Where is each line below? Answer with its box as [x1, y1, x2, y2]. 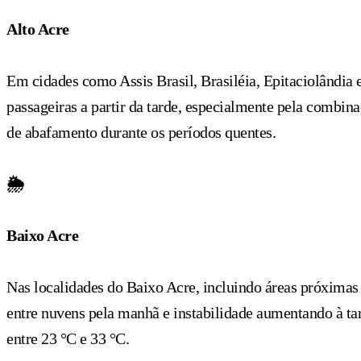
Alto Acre [6, 19, 69, 38]
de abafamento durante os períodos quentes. [6, 122, 280, 141]
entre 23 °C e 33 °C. [6, 329, 133, 347]
